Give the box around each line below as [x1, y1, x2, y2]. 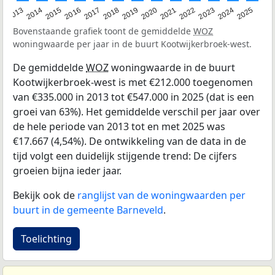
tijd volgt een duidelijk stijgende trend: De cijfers [13, 149, 237, 163]
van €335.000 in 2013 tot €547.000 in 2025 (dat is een [13, 90, 254, 104]
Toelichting [21, 231, 72, 246]
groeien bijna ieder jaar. [13, 163, 122, 177]
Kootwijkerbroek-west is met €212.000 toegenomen [13, 75, 253, 89]
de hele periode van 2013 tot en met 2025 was [13, 119, 225, 133]
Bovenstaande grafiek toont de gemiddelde [13, 25, 193, 37]
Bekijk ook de [13, 188, 77, 202]
